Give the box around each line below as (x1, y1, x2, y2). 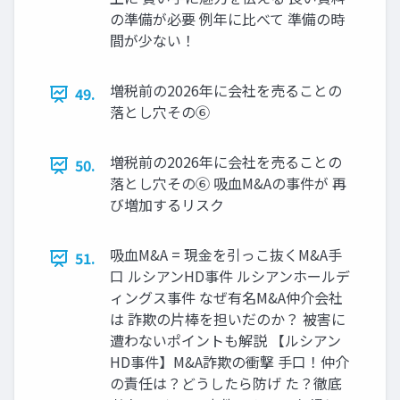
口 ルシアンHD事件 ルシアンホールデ (110, 265, 350, 287)
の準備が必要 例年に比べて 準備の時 (110, 8, 345, 30)
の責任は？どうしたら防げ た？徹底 (110, 372, 342, 395)
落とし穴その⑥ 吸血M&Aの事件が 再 (110, 172, 346, 195)
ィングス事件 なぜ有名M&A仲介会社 (110, 287, 343, 309)
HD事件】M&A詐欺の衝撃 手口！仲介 (110, 351, 349, 373)
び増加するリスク (110, 194, 224, 216)
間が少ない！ (110, 29, 196, 52)
